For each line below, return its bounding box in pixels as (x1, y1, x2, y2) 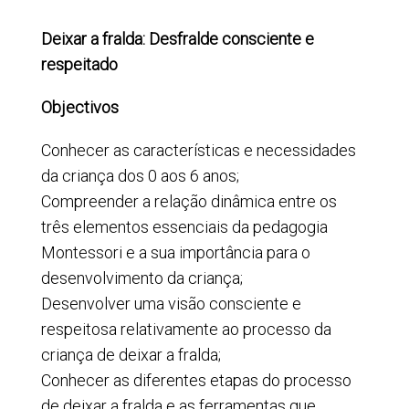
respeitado (40, 54, 118, 74)
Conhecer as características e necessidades (40, 140, 356, 160)
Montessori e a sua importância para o (40, 242, 310, 262)
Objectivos (40, 97, 119, 117)
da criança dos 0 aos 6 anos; (40, 165, 239, 185)
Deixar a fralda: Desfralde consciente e (40, 28, 314, 48)
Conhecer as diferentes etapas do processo (40, 370, 351, 390)
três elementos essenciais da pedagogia (40, 216, 328, 236)
